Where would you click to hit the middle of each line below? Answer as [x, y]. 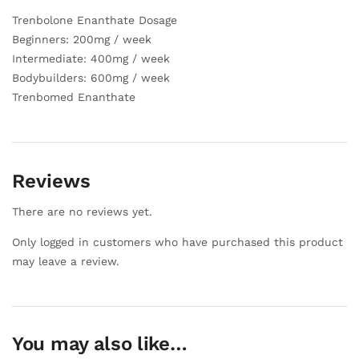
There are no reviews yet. [82, 211]
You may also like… [100, 343]
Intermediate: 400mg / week [91, 58]
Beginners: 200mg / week [82, 39]
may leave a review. [66, 261]
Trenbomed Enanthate [74, 97]
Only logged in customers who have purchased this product [177, 242]
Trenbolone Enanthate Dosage [95, 20]
